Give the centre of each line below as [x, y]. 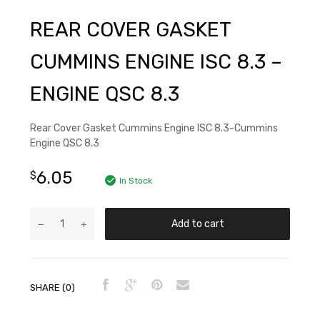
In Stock [136, 181]
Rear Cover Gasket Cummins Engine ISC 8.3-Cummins [154, 129]
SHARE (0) [52, 287]
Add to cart [197, 224]
